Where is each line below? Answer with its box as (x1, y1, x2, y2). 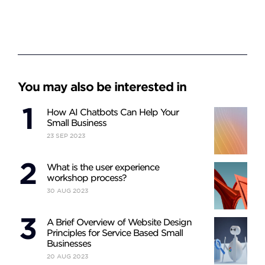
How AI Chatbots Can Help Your (47, 107, 179, 118)
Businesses (47, 238, 91, 249)
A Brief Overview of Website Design (47, 217, 192, 228)
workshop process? (47, 173, 127, 183)
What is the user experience (47, 162, 159, 173)
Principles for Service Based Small (47, 228, 183, 238)
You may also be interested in (18, 80, 186, 94)
